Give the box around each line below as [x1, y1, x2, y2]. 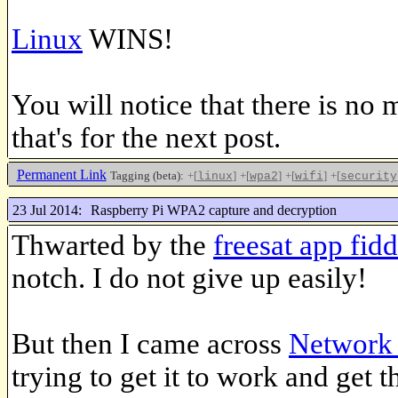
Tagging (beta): [109, 168, 184, 182]
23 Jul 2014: [12, 203, 82, 219]
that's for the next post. [12, 121, 281, 154]
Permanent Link [16, 166, 107, 182]
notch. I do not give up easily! [12, 262, 367, 295]
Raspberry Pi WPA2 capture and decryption [90, 203, 337, 219]
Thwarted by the [12, 229, 213, 262]
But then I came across [12, 328, 289, 361]
